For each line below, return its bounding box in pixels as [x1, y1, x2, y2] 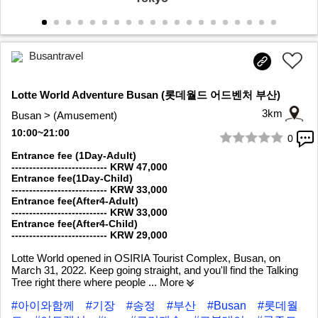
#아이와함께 [11, 300, 77, 312]
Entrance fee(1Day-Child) [11, 172, 133, 185]
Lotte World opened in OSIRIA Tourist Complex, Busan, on [11, 252, 280, 265]
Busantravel [29, 50, 83, 62]
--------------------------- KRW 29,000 [11, 229, 168, 241]
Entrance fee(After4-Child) [11, 218, 138, 230]
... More [148, 276, 187, 289]
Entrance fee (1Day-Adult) [11, 150, 136, 162]
